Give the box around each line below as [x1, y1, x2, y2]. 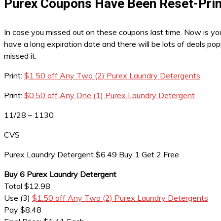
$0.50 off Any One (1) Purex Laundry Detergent [24, 90, 195, 100]
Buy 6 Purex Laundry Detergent [4, 169, 118, 179]
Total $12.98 [4, 181, 50, 191]
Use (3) [4, 193, 32, 203]
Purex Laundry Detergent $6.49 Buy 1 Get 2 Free [4, 149, 179, 159]
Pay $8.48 [4, 205, 41, 215]
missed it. [4, 51, 37, 61]
